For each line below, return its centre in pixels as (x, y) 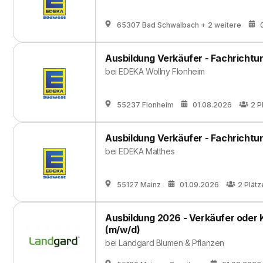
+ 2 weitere (221, 25)
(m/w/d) (123, 230)
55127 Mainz (139, 185)
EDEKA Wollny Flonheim (162, 71)
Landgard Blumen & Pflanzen (172, 243)
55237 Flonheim (145, 105)
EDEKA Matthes (147, 151)
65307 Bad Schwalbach (158, 25)
